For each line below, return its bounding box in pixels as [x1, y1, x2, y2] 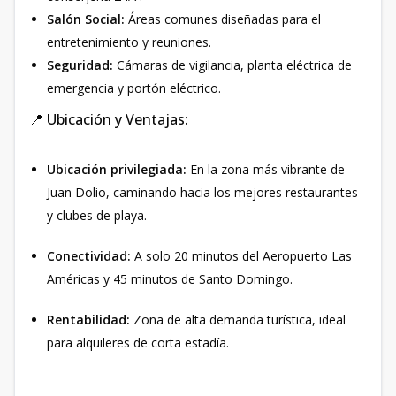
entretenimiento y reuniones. [47, 34, 211, 50]
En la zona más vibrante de [187, 161, 345, 178]
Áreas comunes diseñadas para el [125, 11, 321, 27]
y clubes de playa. [47, 207, 147, 224]
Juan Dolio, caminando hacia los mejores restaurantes [47, 184, 358, 201]
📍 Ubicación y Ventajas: [29, 110, 188, 129]
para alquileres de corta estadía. [47, 334, 229, 351]
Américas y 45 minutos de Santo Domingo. [47, 270, 293, 287]
